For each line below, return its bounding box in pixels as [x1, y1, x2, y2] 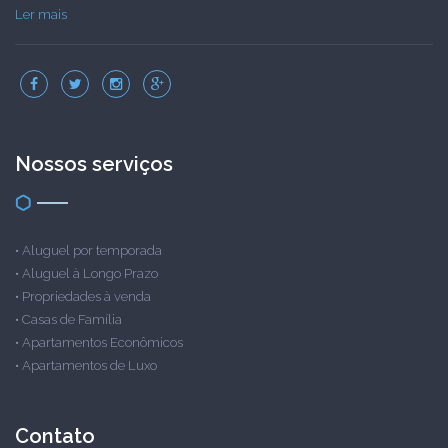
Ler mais [15, 7, 67, 22]
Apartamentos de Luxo [22, 358, 157, 373]
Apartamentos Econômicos [22, 335, 183, 350]
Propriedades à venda [22, 289, 151, 304]
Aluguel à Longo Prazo [22, 266, 158, 281]
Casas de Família [22, 312, 122, 327]
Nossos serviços [15, 152, 173, 176]
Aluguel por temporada [22, 243, 162, 258]
